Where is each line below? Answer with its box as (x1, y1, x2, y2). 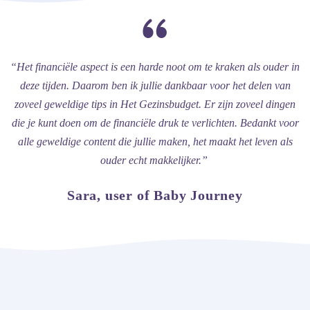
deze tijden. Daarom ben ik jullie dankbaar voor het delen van (19, 79, 291, 91)
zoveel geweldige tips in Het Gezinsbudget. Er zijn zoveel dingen (15, 98, 295, 110)
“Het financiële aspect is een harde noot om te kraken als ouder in (10, 60, 300, 73)
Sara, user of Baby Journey (67, 187, 243, 203)
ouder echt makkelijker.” (100, 154, 210, 166)
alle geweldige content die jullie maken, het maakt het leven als (17, 135, 293, 147)
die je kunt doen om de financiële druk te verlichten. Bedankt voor (11, 116, 299, 129)
